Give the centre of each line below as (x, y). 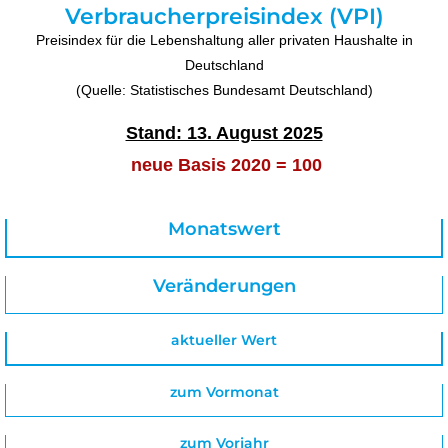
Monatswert (224, 228)
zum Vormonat (224, 391)
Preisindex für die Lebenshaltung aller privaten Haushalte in (224, 39)
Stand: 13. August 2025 (224, 133)
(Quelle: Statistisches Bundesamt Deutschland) (224, 89)
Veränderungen (224, 285)
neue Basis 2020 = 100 (224, 165)
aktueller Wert (224, 339)
